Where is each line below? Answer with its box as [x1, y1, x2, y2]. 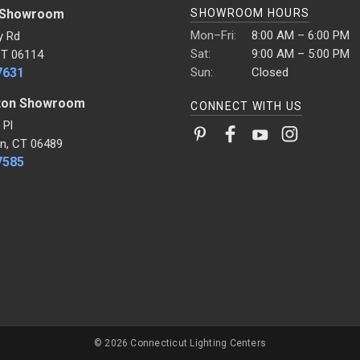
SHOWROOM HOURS [190, 6, 310, 19]
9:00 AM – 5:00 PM [248, 46, 350, 61]
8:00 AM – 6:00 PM [248, 27, 350, 43]
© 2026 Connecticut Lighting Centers [93, 337, 267, 349]
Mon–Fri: [190, 27, 237, 43]
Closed [248, 64, 289, 80]
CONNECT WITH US [190, 99, 303, 112]
